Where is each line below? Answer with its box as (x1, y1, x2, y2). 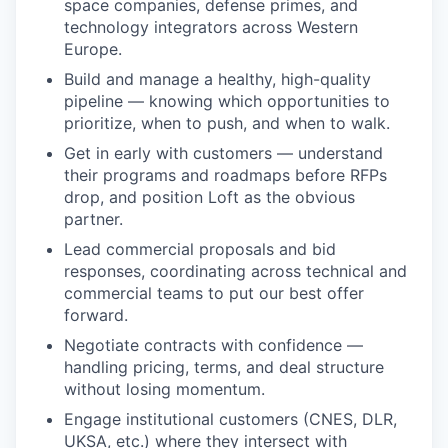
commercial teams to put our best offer (64, 283, 364, 304)
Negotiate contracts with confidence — (64, 335, 363, 356)
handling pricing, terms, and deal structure (64, 357, 384, 378)
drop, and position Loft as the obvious (64, 187, 355, 208)
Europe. (64, 39, 122, 60)
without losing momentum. (64, 379, 265, 400)
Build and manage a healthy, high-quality (64, 69, 371, 90)
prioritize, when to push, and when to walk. (64, 113, 390, 134)
